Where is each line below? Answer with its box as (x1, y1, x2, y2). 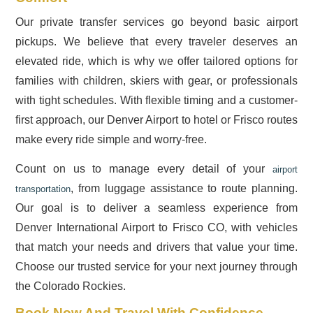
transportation (15, 183, 71, 194)
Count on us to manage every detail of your (15, 162, 272, 175)
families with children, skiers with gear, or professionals (15, 75, 298, 87)
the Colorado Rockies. (15, 279, 126, 292)
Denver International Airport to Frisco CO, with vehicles (15, 221, 298, 233)
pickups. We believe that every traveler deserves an (15, 36, 298, 48)
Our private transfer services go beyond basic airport (15, 16, 298, 29)
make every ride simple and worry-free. (15, 133, 208, 146)
